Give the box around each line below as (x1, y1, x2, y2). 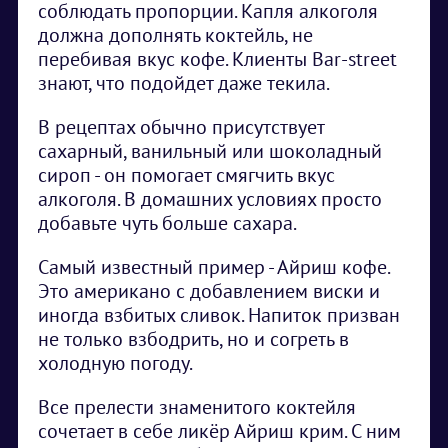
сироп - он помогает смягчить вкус (38, 162, 335, 188)
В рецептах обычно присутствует (38, 114, 324, 140)
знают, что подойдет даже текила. (38, 70, 330, 96)
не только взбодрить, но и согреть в (38, 326, 349, 352)
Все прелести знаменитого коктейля (38, 394, 356, 420)
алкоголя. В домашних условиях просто (38, 186, 382, 212)
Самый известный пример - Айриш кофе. (38, 254, 389, 280)
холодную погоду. (38, 350, 196, 376)
